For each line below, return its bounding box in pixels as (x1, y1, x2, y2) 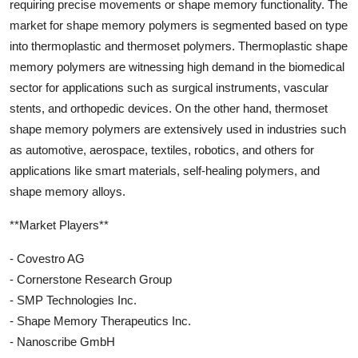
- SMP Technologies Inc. (10, 292, 137, 307)
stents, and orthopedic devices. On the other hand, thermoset (10, 101, 328, 115)
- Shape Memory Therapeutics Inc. (10, 313, 191, 328)
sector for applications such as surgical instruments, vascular (10, 80, 328, 94)
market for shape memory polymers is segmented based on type (10, 18, 348, 32)
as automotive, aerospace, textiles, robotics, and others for (10, 142, 314, 157)
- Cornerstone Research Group (10, 272, 172, 286)
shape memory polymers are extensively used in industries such (10, 121, 346, 136)
